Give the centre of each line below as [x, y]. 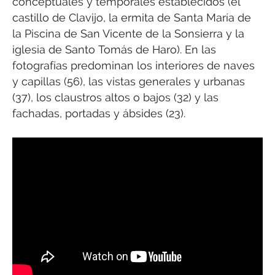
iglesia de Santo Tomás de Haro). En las [114, 49]
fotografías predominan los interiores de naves [134, 65]
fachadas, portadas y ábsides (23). [99, 113]
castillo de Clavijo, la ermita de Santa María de [132, 17]
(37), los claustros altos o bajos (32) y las [115, 97]
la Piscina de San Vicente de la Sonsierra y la [128, 33]
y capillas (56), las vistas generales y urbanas [129, 81]
